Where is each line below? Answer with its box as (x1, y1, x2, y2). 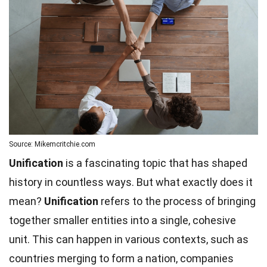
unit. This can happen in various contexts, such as (9, 232, 249, 246)
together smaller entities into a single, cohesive (9, 213, 236, 226)
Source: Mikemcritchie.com (9, 139, 95, 148)
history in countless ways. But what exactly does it (9, 175, 253, 188)
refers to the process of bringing (98, 194, 256, 207)
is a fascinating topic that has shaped (63, 156, 247, 169)
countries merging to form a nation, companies (9, 252, 234, 265)
